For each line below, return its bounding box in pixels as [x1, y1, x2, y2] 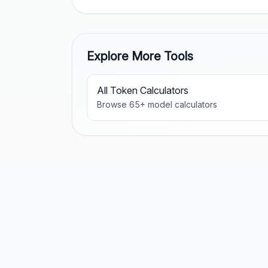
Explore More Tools [87, 49, 193, 63]
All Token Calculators [97, 84, 188, 96]
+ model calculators [140, 99, 217, 109]
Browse [97, 99, 129, 109]
